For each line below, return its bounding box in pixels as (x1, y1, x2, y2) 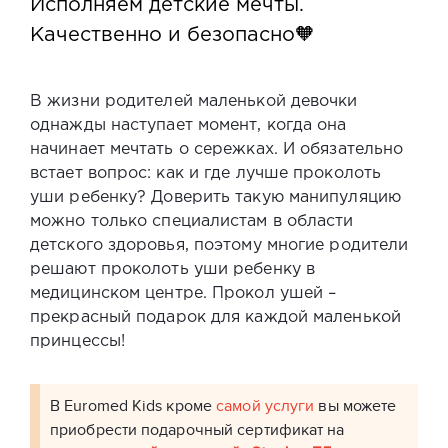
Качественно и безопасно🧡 (30, 25, 315, 44)
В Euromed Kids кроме (50, 395, 212, 416)
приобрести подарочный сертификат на (50, 419, 345, 440)
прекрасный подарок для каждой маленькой (30, 309, 401, 325)
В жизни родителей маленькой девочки (30, 93, 358, 109)
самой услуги (212, 395, 315, 416)
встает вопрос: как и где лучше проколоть (30, 165, 382, 181)
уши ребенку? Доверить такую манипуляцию (30, 189, 401, 205)
